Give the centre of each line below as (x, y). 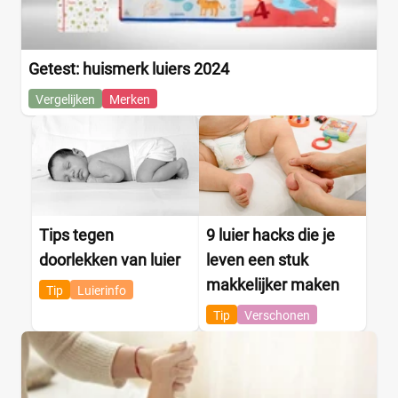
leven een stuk (257, 259)
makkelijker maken (273, 284)
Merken (130, 100)
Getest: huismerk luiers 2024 (129, 69)
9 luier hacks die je (271, 235)
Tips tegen (76, 235)
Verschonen (277, 315)
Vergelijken (65, 100)
